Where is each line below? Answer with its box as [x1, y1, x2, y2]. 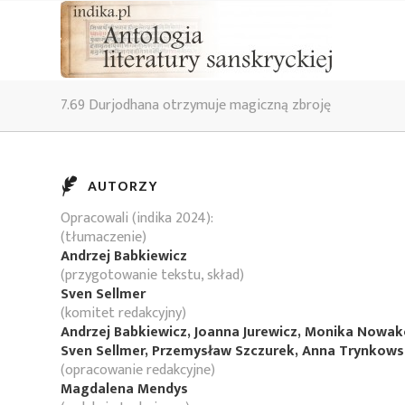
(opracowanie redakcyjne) [61, 358, 215, 382]
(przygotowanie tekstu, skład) [61, 263, 244, 287]
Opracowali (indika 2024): [61, 206, 213, 231]
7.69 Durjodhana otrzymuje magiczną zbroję [61, 93, 331, 118]
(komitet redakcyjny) [61, 301, 186, 325]
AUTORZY [88, 174, 158, 199]
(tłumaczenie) [61, 225, 146, 250]
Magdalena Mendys [61, 377, 188, 401]
